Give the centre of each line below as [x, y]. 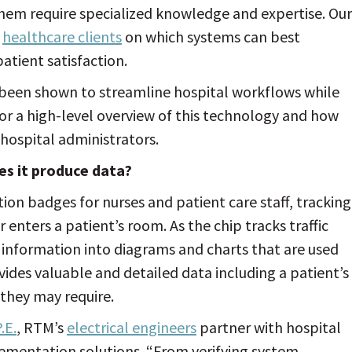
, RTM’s [42, 327]
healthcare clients [62, 37]
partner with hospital [269, 327]
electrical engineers [132, 327]
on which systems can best [211, 37]
